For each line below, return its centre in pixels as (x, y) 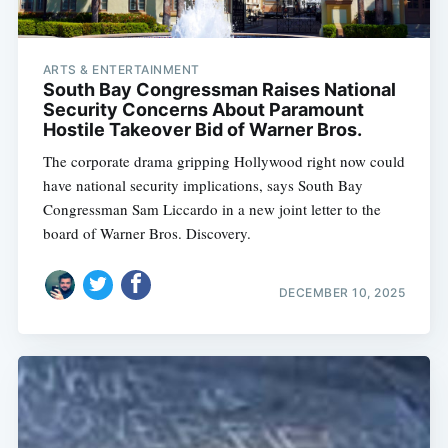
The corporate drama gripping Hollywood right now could (223, 161)
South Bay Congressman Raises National (219, 90)
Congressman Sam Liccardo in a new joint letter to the (211, 209)
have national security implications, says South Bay (202, 185)
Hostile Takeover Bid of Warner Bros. (202, 130)
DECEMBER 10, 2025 (342, 292)
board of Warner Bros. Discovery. (146, 233)
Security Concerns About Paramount (203, 110)
